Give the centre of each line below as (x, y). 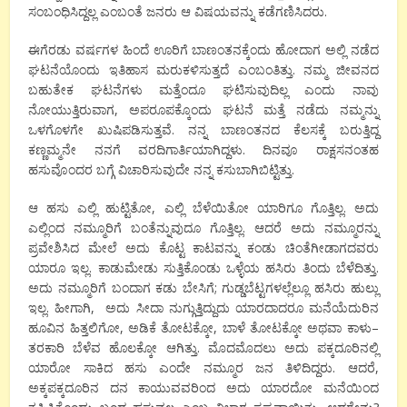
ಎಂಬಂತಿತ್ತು (265, 69)
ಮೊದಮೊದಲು (242, 347)
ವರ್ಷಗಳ (97, 49)
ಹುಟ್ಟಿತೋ (129, 207)
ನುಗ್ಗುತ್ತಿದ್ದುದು (199, 307)
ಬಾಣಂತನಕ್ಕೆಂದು (232, 49)
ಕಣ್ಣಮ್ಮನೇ (53, 149)
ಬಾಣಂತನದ (250, 129)
